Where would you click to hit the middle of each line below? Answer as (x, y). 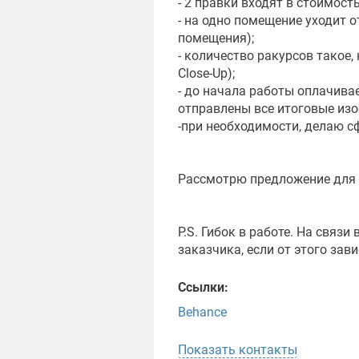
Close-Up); (206, 74)
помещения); (216, 38)
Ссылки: (203, 288)
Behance (202, 313)
